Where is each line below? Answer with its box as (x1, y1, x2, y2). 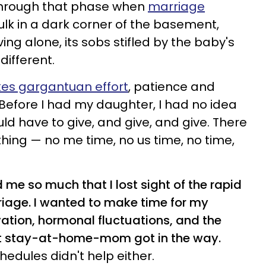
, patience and (128, 78, 215, 95)
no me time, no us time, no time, (42, 132, 235, 148)
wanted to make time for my (40, 194, 208, 211)
